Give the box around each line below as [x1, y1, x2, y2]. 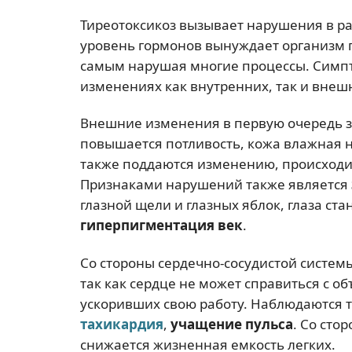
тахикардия [80, 314, 163, 333]
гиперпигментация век [80, 216, 243, 235]
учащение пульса [170, 314, 293, 333]
